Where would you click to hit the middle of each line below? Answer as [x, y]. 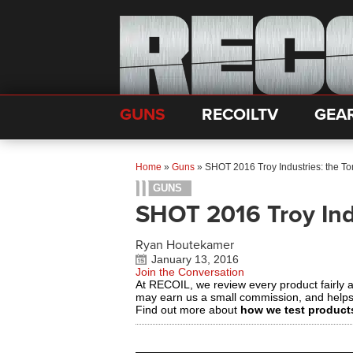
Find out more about [188, 310]
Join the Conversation [190, 272]
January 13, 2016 [195, 259]
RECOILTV [240, 115]
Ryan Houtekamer [185, 245]
